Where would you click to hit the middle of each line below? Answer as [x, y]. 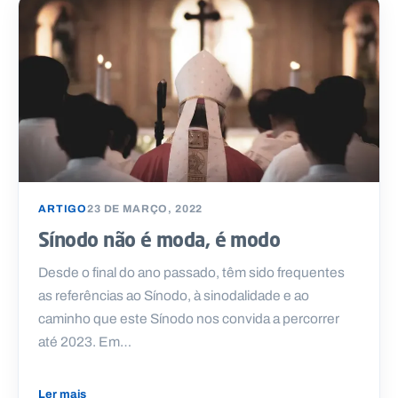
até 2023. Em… [85, 341]
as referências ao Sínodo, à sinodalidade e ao [174, 295]
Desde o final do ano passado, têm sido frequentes [191, 272]
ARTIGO [63, 208]
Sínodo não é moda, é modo [159, 239]
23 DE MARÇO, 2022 [145, 208]
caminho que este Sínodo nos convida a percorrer [189, 318]
